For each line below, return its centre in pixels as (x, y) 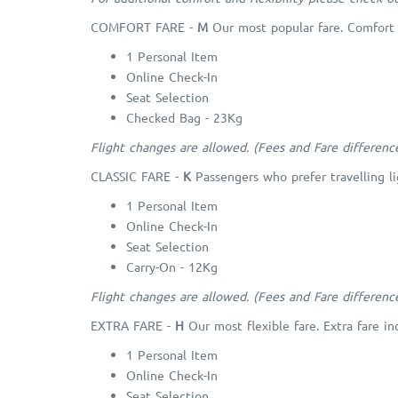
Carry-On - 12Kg (172, 267)
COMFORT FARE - (144, 27)
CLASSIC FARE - (137, 176)
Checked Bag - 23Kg (184, 118)
